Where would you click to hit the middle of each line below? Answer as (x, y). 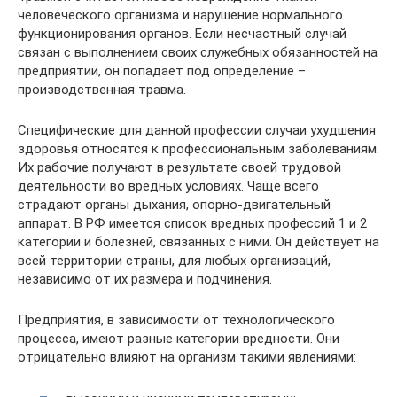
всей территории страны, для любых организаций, (174, 261)
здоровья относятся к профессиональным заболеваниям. (198, 149)
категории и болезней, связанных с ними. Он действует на (198, 242)
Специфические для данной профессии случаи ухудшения (197, 130)
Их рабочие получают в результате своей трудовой (179, 167)
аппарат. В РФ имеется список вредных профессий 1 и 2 (192, 223)
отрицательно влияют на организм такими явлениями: (187, 357)
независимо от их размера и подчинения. (145, 279)
